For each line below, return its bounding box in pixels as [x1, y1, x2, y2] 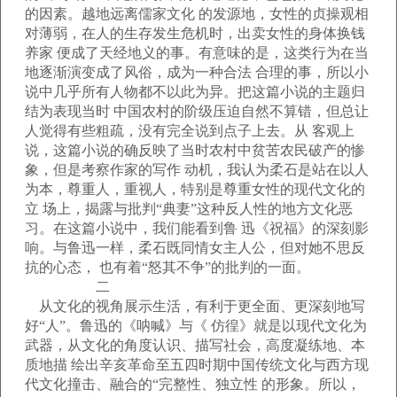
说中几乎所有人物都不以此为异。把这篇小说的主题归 [25, 84, 365, 99]
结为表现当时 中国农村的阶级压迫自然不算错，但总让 [25, 104, 369, 119]
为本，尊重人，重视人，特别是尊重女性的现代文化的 [25, 182, 365, 197]
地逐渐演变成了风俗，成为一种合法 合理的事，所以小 [25, 65, 369, 80]
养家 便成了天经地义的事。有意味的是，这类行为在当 [25, 45, 369, 60]
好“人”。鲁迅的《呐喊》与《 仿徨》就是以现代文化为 [25, 318, 367, 333]
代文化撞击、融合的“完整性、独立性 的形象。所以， [25, 377, 361, 392]
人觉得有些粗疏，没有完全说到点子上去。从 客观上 [25, 123, 354, 138]
